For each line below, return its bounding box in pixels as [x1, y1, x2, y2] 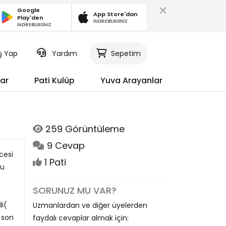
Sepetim [110, 48, 141, 59]
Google [17, 6, 40, 14]
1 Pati [42, 156, 66, 168]
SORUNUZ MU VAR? [33, 184, 117, 197]
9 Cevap [44, 139, 85, 152]
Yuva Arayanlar [100, 75, 162, 86]
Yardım [51, 48, 77, 59]
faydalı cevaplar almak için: [33, 213, 129, 223]
